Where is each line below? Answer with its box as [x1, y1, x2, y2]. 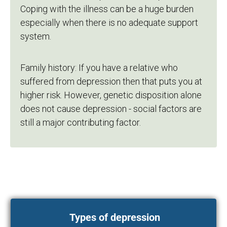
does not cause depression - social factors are [20, 103, 202, 114]
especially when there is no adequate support [20, 17, 198, 28]
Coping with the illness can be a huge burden [20, 3, 194, 14]
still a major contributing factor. [20, 117, 141, 128]
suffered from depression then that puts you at [20, 75, 202, 87]
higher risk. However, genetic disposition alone [20, 89, 202, 100]
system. [20, 30, 51, 42]
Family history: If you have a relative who [20, 62, 178, 73]
